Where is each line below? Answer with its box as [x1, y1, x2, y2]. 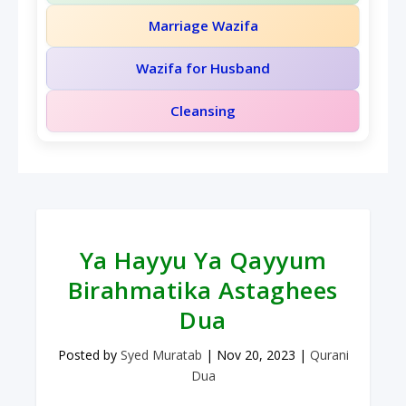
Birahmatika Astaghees [68, 274, 338, 307]
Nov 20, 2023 [216, 346, 295, 364]
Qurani [309, 346, 349, 364]
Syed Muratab [120, 346, 202, 364]
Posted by [57, 346, 121, 364]
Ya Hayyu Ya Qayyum [79, 244, 327, 277]
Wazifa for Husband [136, 59, 270, 78]
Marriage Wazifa [148, 16, 258, 35]
